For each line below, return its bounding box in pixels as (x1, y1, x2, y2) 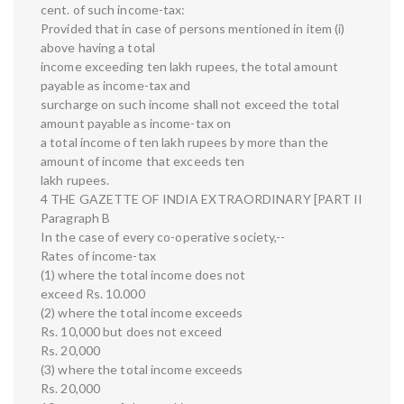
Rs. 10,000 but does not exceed (41, 324, 222, 340)
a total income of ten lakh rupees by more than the (41, 134, 329, 151)
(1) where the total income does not (41, 267, 246, 283)
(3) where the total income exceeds (41, 362, 243, 378)
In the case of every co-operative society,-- (41, 229, 286, 245)
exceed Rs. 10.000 (41, 286, 145, 302)
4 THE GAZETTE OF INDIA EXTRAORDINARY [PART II (41, 191, 363, 207)
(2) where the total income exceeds (41, 305, 243, 321)
